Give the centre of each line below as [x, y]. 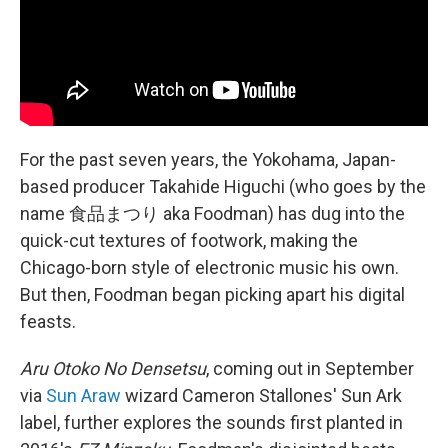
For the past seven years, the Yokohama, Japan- [208, 159]
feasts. [48, 321]
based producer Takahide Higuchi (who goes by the [223, 186]
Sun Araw [83, 395]
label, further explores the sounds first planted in [211, 422]
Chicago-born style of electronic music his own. [209, 267]
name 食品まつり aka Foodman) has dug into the [212, 213]
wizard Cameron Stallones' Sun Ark [261, 395]
